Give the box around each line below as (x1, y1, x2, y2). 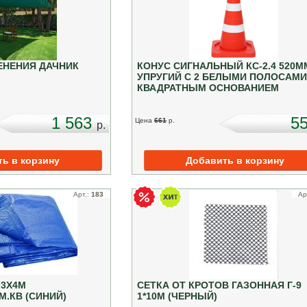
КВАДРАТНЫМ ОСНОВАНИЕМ (137, 82, 280, 93)
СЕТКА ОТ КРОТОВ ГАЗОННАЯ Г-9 (137, 279, 302, 291)
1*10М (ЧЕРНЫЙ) (137, 290, 218, 302)
